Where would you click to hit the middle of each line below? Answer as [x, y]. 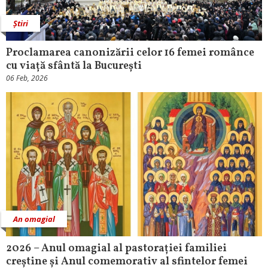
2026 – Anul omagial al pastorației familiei [116, 249]
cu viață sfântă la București [74, 66]
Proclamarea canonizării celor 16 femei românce [130, 53]
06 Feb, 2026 [27, 78]
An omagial [34, 219]
